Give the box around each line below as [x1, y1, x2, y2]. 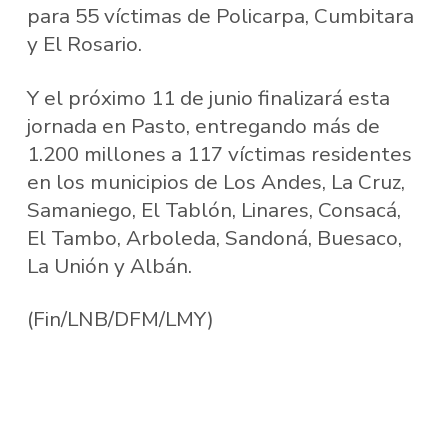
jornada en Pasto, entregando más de [26, 111, 380, 140]
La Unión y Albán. [26, 251, 192, 280]
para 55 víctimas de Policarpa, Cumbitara [26, 2, 414, 31]
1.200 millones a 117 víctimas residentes [26, 139, 412, 168]
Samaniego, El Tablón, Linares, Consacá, [26, 195, 401, 224]
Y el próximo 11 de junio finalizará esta [26, 83, 390, 112]
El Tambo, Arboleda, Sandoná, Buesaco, [26, 223, 402, 252]
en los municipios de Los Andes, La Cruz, [26, 167, 405, 196]
